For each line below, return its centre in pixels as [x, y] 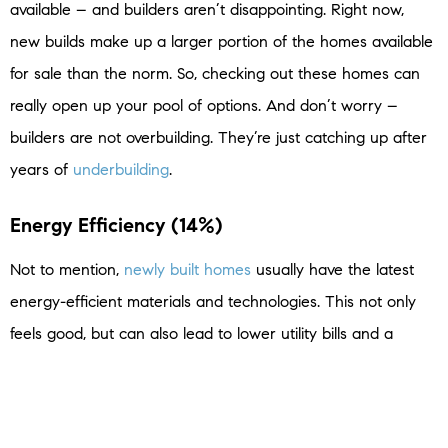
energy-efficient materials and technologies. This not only [213, 302]
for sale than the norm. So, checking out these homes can [215, 74]
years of [41, 170]
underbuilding [121, 170]
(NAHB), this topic [371, 430]
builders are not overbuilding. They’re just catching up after [218, 138]
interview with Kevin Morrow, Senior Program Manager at [211, 398]
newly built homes [187, 270]
